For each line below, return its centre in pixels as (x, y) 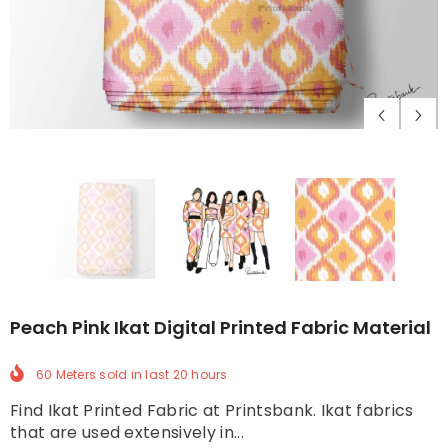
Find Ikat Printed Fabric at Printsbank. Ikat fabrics (212, 410)
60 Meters (66, 374)
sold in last (134, 374)
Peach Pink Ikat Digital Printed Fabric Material (220, 328)
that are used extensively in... (127, 432)
